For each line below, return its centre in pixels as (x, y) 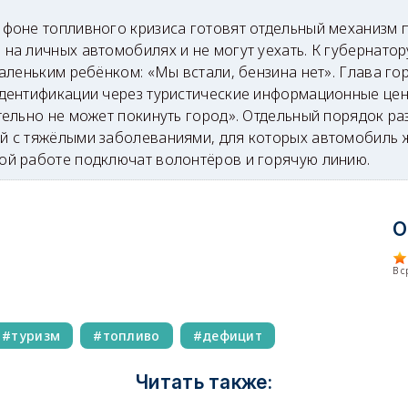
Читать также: (204, 382)
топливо (131, 336)
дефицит (232, 336)
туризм (36, 336)
